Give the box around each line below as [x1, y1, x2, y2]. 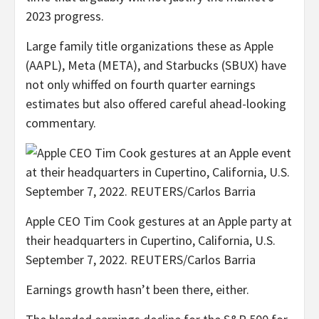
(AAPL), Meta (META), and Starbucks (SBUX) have [26, 56, 286, 73]
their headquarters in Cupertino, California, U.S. [26, 231, 276, 249]
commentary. [26, 114, 96, 131]
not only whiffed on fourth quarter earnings [26, 75, 256, 93]
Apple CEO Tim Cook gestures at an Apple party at [26, 212, 292, 229]
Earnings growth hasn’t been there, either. [26, 281, 249, 298]
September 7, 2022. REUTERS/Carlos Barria [26, 251, 256, 268]
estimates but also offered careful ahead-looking [26, 95, 286, 112]
